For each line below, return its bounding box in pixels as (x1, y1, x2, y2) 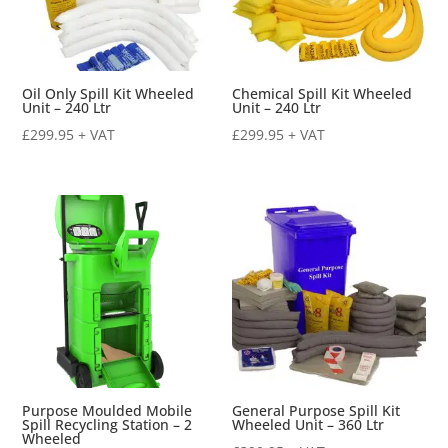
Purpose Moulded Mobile (22, 401, 193, 421)
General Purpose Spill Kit (232, 401, 401, 421)
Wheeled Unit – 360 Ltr (232, 415, 385, 435)
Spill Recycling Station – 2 (22, 415, 193, 435)
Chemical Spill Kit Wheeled (232, 84, 413, 104)
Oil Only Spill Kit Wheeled (22, 84, 195, 104)
